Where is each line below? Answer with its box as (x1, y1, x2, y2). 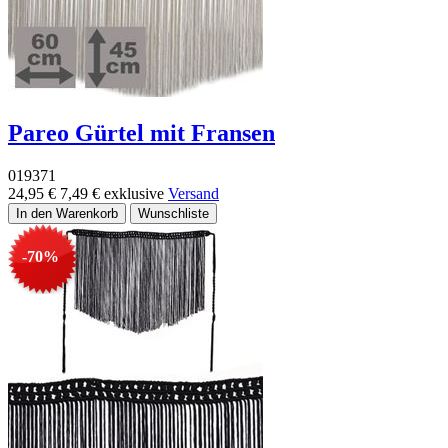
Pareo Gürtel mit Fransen (8, 120, 275, 147)
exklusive (104, 185, 168, 203)
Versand (168, 185, 219, 203)
